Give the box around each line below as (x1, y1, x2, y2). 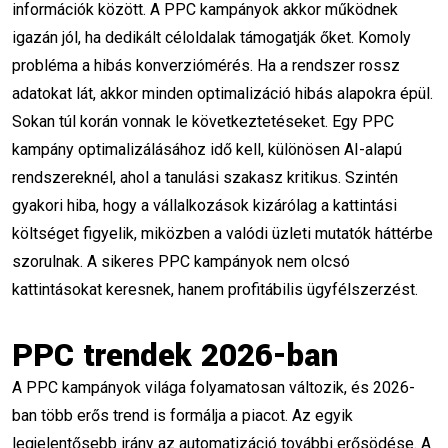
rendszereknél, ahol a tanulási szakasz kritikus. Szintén (12, 167, 398, 187)
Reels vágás (179, 324, 266, 343)
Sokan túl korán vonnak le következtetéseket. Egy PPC (12, 111, 394, 131)
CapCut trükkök (55, 278, 160, 297)
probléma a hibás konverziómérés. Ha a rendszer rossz (12, 55, 400, 75)
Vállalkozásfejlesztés (55, 186, 208, 205)
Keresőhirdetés (55, 2, 164, 21)
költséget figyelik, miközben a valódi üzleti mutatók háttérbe (12, 223, 433, 243)
